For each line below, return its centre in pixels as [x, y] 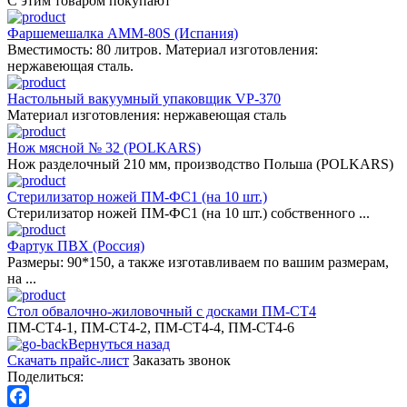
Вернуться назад [119, 343]
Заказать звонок [182, 360]
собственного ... [318, 213]
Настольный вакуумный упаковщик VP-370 [144, 98]
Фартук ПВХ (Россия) [76, 245]
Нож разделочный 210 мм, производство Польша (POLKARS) [200, 164]
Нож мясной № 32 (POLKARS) [104, 147]
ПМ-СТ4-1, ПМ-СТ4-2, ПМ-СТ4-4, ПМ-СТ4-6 [151, 327]
